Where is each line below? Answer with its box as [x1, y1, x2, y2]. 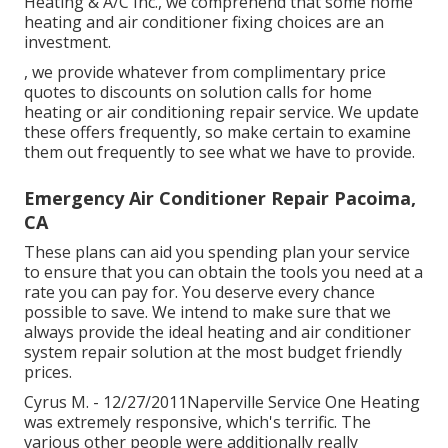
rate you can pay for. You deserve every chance [24, 280, 375, 303]
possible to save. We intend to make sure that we [24, 300, 391, 323]
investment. [24, 30, 111, 53]
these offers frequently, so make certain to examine [24, 120, 411, 143]
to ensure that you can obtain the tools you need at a [24, 260, 423, 283]
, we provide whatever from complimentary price [24, 60, 386, 83]
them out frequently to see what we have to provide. [24, 140, 415, 163]
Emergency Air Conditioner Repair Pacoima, [24, 185, 416, 210]
